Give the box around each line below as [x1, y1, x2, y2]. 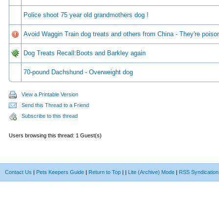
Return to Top [88, 169, 121, 175]
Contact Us [5, 169, 32, 175]
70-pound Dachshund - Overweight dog [23, 68, 133, 76]
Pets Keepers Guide [36, 169, 84, 175]
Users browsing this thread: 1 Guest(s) [9, 132, 102, 138]
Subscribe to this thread [22, 113, 78, 119]
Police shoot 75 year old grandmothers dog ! [23, 11, 149, 19]
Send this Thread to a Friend [22, 102, 89, 108]
